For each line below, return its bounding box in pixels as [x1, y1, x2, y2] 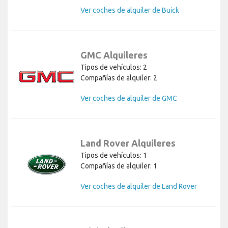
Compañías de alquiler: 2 [80, 74, 157, 82]
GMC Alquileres [80, 50, 148, 61]
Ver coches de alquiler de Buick [80, 6, 179, 15]
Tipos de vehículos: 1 [80, 151, 147, 160]
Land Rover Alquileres [80, 138, 176, 149]
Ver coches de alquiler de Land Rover [80, 182, 197, 191]
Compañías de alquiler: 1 [80, 162, 157, 170]
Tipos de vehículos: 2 [80, 63, 147, 72]
